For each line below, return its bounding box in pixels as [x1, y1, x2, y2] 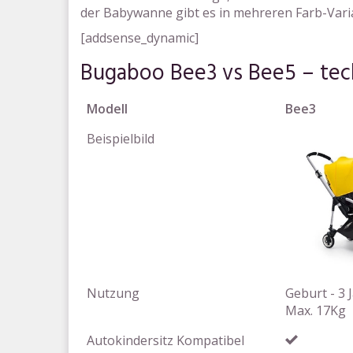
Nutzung [87, 284, 139, 302]
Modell [87, 100, 128, 117]
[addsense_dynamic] [80, 29, 199, 46]
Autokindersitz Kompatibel [87, 332, 244, 349]
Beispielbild [87, 130, 154, 147]
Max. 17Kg [285, 302, 346, 319]
